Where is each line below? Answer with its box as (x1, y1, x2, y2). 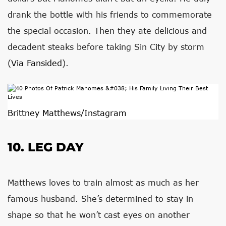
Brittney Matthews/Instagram (8, 108, 127, 118)
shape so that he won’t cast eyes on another (8, 210, 190, 219)
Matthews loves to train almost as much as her (8, 178, 199, 187)
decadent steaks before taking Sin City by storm (8, 42, 204, 51)
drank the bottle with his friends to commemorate (8, 10, 212, 19)
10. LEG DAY (8, 140, 84, 154)
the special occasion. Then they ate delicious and (8, 26, 207, 35)
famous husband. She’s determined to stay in (8, 194, 193, 203)
